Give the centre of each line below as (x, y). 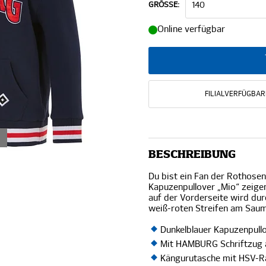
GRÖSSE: (164, 5)
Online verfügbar (191, 29)
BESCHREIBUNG (192, 155)
